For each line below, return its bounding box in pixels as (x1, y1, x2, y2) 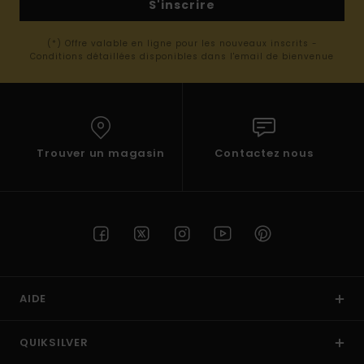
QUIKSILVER (19, 335, 89, 351)
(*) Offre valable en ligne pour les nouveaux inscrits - (46, 37, 318, 50)
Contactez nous (214, 145, 314, 162)
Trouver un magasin (37, 145, 165, 162)
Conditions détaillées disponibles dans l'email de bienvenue (30, 50, 334, 63)
